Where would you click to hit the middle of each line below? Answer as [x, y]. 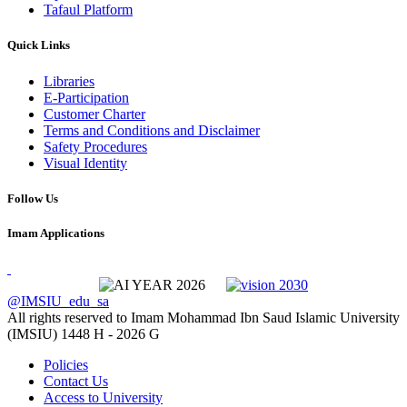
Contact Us [76, 382]
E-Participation [86, 97]
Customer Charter [94, 114]
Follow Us [33, 198]
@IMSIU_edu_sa [58, 302]
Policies [66, 365]
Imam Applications [56, 233]
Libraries [69, 81]
